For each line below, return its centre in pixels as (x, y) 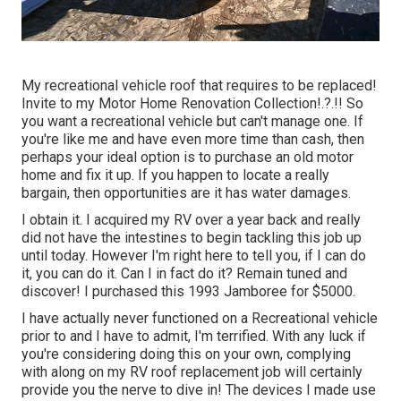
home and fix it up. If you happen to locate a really (175, 175)
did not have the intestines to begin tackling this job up (192, 238)
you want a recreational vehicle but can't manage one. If (192, 122)
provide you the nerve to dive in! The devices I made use (199, 390)
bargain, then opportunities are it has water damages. (186, 193)
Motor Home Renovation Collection (208, 104)
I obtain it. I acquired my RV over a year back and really (191, 220)
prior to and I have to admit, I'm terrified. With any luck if (194, 337)
